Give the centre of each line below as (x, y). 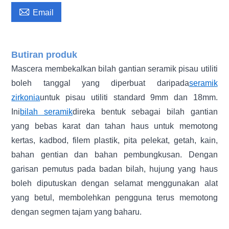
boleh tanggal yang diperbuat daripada (100, 83)
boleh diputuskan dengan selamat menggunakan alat (114, 183)
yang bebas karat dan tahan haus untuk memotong (114, 126)
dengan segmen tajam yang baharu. (77, 212)
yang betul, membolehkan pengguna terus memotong (114, 197)
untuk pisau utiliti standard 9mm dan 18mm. (129, 97)
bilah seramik (47, 111)
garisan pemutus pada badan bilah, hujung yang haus (114, 169)
